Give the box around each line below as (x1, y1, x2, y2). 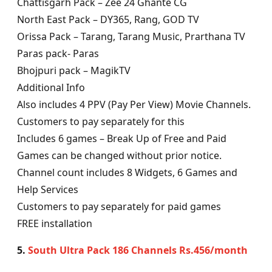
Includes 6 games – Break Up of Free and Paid (17, 132, 226, 146)
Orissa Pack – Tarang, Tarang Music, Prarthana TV (17, 30, 245, 44)
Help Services (17, 183, 78, 197)
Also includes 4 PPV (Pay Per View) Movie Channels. (17, 98, 251, 112)
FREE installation (17, 217, 92, 231)
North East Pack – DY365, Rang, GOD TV (17, 13, 199, 27)
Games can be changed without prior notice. (17, 149, 222, 163)
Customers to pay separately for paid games (17, 200, 221, 214)
